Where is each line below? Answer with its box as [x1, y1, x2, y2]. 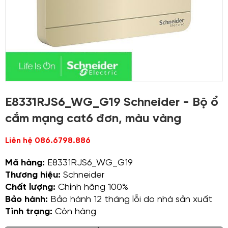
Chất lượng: [5, 183, 55, 192]
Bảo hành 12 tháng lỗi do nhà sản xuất [48, 195, 212, 205]
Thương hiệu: [5, 170, 61, 180]
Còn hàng [52, 207, 96, 217]
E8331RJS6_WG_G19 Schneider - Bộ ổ [5, 96, 218, 109]
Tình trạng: [5, 207, 52, 217]
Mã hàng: [5, 158, 47, 168]
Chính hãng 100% [55, 183, 128, 192]
